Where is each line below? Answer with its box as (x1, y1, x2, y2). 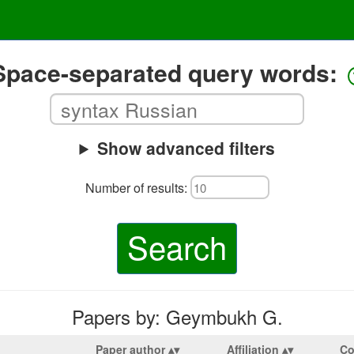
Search (127, 224, 227, 269)
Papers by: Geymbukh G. (71, 303, 283, 330)
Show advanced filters (96, 136, 275, 160)
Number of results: (85, 178, 190, 197)
